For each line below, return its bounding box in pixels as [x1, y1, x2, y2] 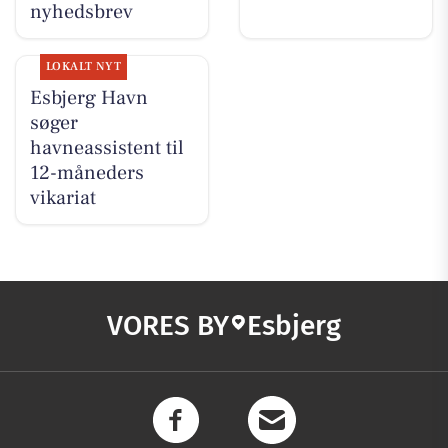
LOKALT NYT [45, 58, 122, 74]
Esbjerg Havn [29, 84, 148, 111]
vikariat [29, 184, 96, 211]
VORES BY [107, 309, 229, 343]
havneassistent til [29, 134, 184, 161]
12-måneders [29, 159, 144, 186]
